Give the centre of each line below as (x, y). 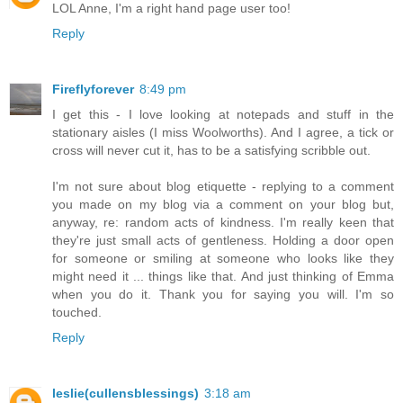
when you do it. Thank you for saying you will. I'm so (223, 295)
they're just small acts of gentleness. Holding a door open (223, 241)
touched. (77, 313)
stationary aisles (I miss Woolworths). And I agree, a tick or (223, 133)
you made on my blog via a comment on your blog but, (223, 205)
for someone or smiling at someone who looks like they (223, 259)
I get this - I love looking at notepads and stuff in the (223, 115)
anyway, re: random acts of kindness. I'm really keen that (223, 223)
